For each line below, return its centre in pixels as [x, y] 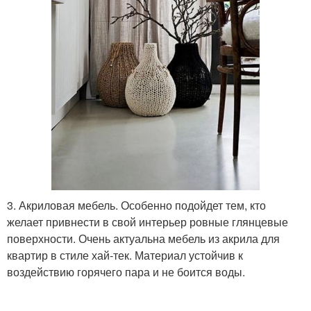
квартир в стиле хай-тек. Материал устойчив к [125, 255]
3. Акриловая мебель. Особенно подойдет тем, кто [136, 205]
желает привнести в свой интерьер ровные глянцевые [148, 221]
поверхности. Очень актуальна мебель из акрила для [143, 238]
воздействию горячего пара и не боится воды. [126, 271]
